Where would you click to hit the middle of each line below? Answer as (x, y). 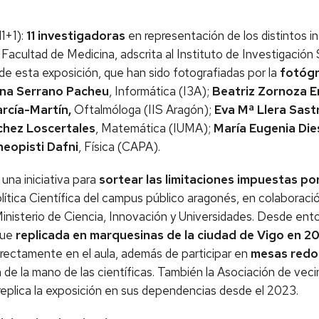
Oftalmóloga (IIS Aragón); (143, 110)
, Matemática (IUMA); (155, 128)
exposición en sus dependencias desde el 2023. (172, 291)
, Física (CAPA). (121, 147)
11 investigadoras (77, 36)
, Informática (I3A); (161, 91)
